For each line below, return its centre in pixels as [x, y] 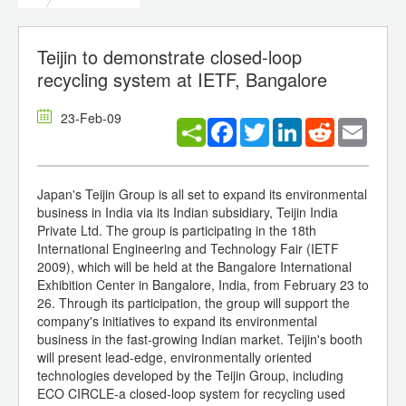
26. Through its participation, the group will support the [193, 303]
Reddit [353, 126]
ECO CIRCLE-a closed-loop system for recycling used [191, 394]
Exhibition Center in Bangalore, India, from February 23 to [203, 285]
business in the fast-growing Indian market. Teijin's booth [200, 339]
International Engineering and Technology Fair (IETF [188, 249]
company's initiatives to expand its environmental [177, 321]
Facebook [265, 126]
